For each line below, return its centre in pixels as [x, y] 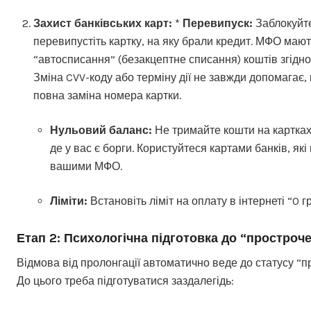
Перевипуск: [218, 23]
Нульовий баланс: [101, 130]
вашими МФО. [86, 166]
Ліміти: [69, 201]
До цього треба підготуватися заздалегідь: [125, 281]
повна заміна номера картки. [107, 95]
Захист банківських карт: [103, 23]
